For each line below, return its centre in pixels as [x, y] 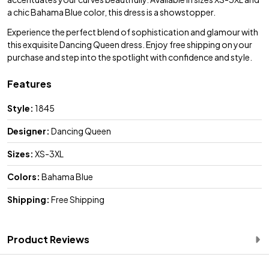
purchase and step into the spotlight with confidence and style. [130, 57]
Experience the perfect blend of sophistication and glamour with [133, 32]
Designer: [29, 131]
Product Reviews [48, 239]
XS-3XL [49, 153]
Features [29, 83]
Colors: [24, 176]
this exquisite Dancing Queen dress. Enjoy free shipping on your [130, 44]
